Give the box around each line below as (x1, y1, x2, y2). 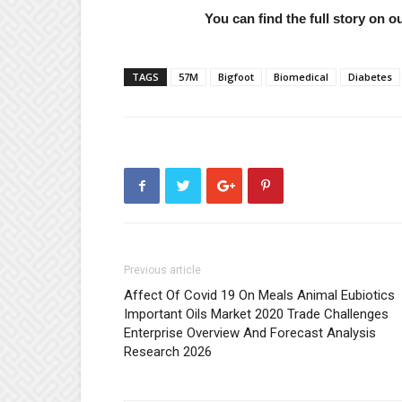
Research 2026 (124, 344, 212, 360)
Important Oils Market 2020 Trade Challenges (124, 306, 389, 322)
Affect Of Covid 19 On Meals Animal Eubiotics (124, 287, 395, 303)
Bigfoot (218, 70, 254, 83)
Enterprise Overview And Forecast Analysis (124, 325, 376, 341)
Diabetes (348, 70, 392, 83)
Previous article (124, 264, 201, 276)
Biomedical (274, 70, 328, 83)
